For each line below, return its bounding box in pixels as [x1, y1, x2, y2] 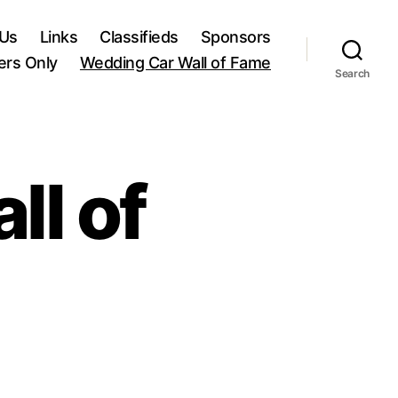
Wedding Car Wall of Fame [79, 52, 271, 72]
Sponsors [200, 27, 271, 46]
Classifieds [99, 27, 179, 46]
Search [334, 66, 370, 80]
